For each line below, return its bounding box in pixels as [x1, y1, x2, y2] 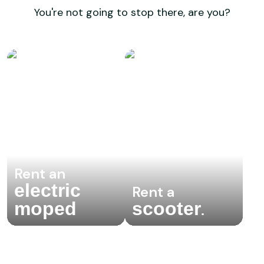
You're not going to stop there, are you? [34, 5, 230, 20]
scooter [132, 198, 201, 220]
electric [14, 180, 81, 202]
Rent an [14, 164, 65, 183]
